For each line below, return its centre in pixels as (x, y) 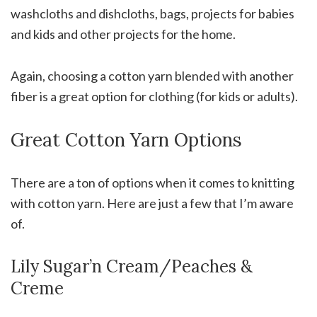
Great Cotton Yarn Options (126, 139)
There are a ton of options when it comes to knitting (152, 182)
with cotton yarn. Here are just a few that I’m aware (152, 203)
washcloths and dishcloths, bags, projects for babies (152, 13)
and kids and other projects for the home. (123, 34)
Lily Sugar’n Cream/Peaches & (132, 266)
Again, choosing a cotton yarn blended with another (152, 75)
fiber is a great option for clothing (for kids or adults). (154, 96)
